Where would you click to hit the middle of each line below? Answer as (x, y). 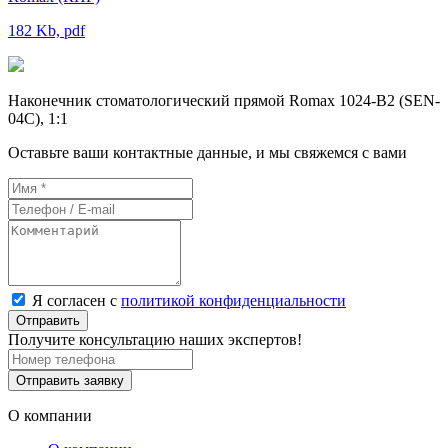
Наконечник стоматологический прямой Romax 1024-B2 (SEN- (224, 100)
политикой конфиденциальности (233, 300)
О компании (50, 415)
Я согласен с (76, 300)
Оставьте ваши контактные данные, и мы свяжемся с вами (207, 152)
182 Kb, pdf (46, 30)
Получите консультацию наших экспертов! (155, 339)
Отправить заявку (70, 380)
